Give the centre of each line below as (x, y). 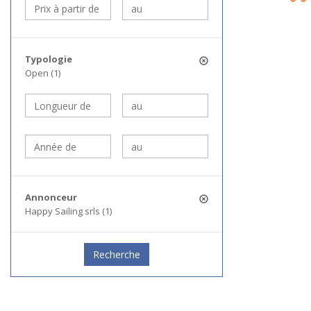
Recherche (117, 254)
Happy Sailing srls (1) (68, 211)
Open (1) (43, 73)
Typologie (49, 59)
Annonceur (51, 197)
